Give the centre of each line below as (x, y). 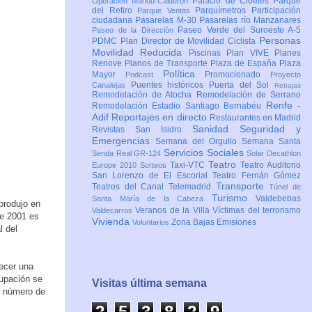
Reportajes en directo (161, 117)
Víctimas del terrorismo (257, 211)
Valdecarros (114, 211)
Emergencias (124, 141)
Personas (280, 41)
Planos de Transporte (167, 64)
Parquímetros (224, 11)
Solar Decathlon (274, 154)
